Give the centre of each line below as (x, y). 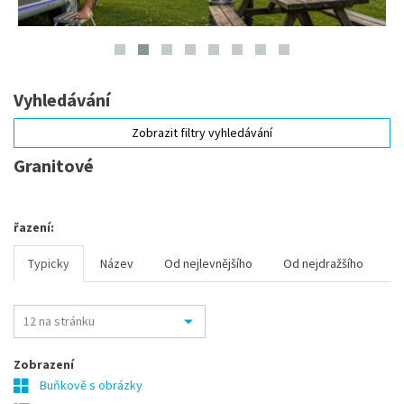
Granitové (54, 165)
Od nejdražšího (323, 263)
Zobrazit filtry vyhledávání (202, 133)
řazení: (34, 227)
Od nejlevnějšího (208, 263)
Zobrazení (44, 364)
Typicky (49, 263)
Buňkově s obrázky (90, 385)
